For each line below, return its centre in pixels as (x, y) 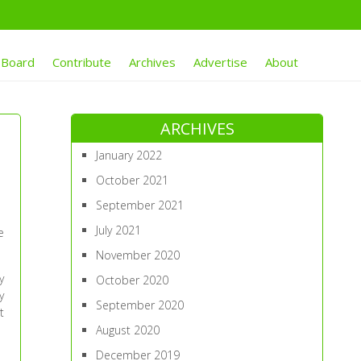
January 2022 (129, 155)
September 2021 (140, 205)
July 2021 (119, 230)
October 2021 (133, 180)
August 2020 (128, 330)
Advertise (220, 62)
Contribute (81, 62)
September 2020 (140, 305)
